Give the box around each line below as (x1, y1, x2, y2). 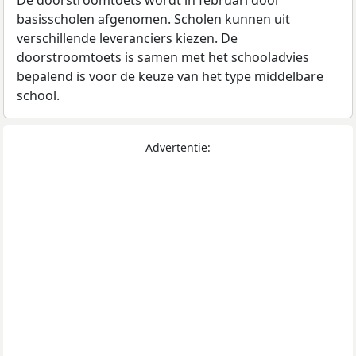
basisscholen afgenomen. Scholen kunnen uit (17, 10, 290, 29)
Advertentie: (145, 140, 211, 156)
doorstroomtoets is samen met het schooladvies (17, 48, 309, 67)
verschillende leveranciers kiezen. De (17, 29, 238, 48)
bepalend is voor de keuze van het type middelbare (17, 68, 323, 86)
